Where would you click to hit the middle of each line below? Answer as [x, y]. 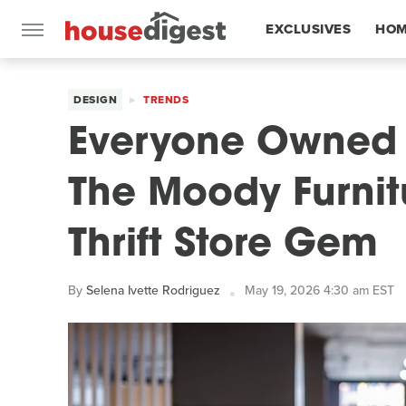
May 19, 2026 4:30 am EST [319, 290]
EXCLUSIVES [308, 29]
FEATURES [301, 87]
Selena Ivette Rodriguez [153, 290]
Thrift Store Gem [223, 246]
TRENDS [166, 100]
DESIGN [95, 100]
